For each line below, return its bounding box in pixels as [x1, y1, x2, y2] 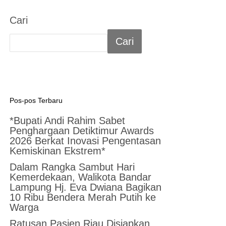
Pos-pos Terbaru [10, 96, 63, 104]
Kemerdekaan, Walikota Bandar [10, 171, 152, 183]
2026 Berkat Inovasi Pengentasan [10, 135, 161, 146]
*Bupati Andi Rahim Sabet [10, 115, 126, 126]
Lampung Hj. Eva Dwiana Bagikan [10, 181, 162, 193]
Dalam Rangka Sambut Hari [10, 161, 135, 173]
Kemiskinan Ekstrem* [10, 145, 106, 156]
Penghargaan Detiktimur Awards [10, 125, 154, 136]
